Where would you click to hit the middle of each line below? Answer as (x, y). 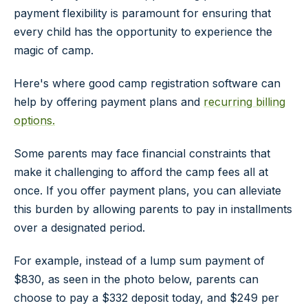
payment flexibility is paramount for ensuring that (142, 13)
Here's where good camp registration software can (147, 83)
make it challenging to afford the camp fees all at (141, 172)
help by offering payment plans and (109, 101)
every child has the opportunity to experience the (143, 32)
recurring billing (244, 101)
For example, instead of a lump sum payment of (139, 260)
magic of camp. (54, 51)
